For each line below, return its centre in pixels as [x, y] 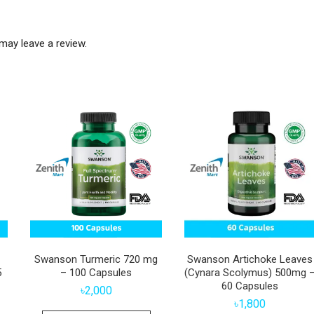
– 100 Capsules [96, 273]
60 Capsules [250, 286]
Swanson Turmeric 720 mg [96, 260]
